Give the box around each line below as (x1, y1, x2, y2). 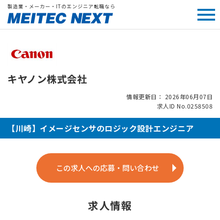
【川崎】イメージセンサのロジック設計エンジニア (7, 122, 194, 134)
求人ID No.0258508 (157, 101, 213, 110)
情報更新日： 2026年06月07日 (126, 92, 213, 101)
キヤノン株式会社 (7, 71, 87, 86)
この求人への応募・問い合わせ (56, 162, 159, 173)
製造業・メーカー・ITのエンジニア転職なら (7, 2, 115, 10)
